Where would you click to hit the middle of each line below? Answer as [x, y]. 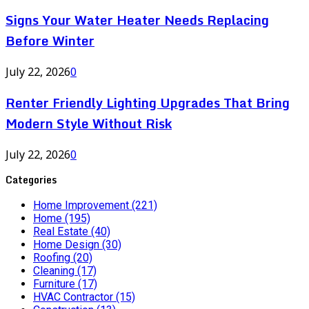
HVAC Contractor [74, 297]
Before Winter [50, 41]
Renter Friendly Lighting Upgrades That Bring [148, 102]
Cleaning [55, 270]
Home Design [68, 244]
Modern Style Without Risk [89, 123]
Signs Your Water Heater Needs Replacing [137, 20]
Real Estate [62, 231]
